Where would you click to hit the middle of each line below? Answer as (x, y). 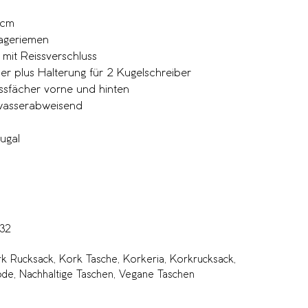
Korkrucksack (202, 260)
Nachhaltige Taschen (66, 275)
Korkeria (144, 260)
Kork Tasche (88, 260)
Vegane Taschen (157, 275)
